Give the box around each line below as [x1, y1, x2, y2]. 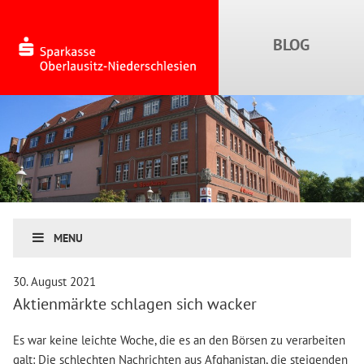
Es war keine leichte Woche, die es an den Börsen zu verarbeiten [12, 331, 345, 348]
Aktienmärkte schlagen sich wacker [12, 292, 257, 314]
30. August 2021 [12, 273, 96, 289]
